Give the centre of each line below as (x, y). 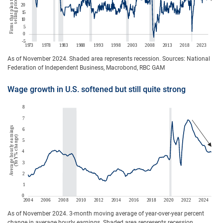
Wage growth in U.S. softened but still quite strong (97, 89)
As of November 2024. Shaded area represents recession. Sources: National (109, 58)
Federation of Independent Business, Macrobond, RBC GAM (86, 67)
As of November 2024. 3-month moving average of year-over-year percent (106, 214)
